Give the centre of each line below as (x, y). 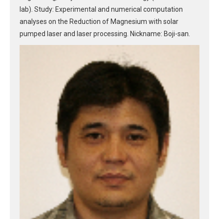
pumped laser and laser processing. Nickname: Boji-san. (105, 34)
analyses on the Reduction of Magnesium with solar (99, 22)
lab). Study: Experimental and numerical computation (101, 10)
